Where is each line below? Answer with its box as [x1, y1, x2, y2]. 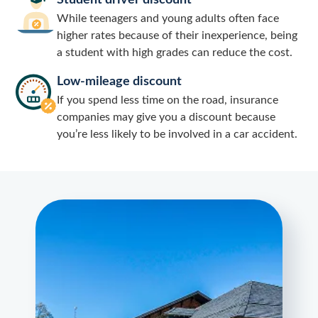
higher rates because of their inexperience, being [57, 30, 297, 42]
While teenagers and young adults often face [57, 13, 279, 25]
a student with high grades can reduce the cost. [57, 47, 292, 59]
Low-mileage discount [57, 75, 182, 89]
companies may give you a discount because [57, 111, 275, 124]
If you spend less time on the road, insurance [57, 94, 278, 106]
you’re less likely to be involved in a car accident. [57, 128, 297, 141]
